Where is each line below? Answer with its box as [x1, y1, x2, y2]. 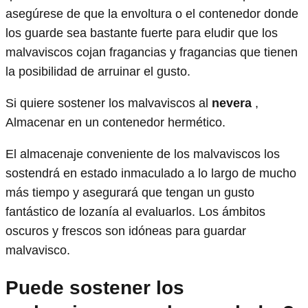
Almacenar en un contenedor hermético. [5, 115, 225, 130]
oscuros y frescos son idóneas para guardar [5, 224, 246, 239]
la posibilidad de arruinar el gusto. [5, 65, 190, 79]
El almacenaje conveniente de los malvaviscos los [5, 147, 280, 162]
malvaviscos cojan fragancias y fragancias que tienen [5, 45, 298, 60]
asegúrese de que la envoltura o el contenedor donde [5, 7, 298, 21]
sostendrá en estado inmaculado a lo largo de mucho [5, 166, 296, 181]
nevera [212, 96, 252, 111]
